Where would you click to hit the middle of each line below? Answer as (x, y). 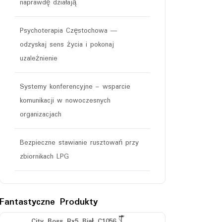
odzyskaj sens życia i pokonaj (67, 45)
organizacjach (41, 114)
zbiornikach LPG (44, 157)
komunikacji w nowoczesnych (65, 101)
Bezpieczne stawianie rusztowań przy (79, 143)
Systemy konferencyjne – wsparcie (75, 87)
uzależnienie (39, 58)
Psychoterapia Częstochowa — (69, 31)
